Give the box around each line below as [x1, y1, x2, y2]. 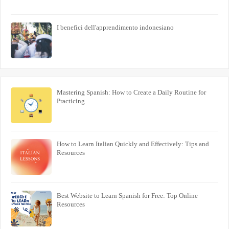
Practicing [57, 97, 85, 105]
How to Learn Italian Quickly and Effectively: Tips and [57, 140, 209, 148]
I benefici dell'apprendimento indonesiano [57, 24, 174, 32]
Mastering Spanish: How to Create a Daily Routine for [57, 88, 206, 97]
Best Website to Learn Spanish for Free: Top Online [57, 192, 198, 200]
